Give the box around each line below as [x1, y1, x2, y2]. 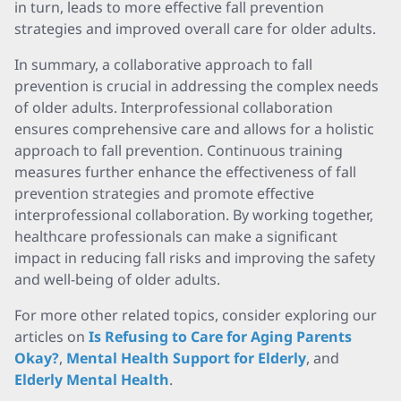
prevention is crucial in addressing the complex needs [14, 76, 379, 96]
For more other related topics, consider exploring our [14, 305, 377, 325]
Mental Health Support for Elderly [66, 348, 306, 368]
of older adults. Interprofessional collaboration [14, 98, 333, 117]
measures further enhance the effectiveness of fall [14, 162, 356, 182]
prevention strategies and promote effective [14, 183, 314, 203]
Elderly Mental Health [14, 370, 169, 389]
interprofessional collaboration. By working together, [14, 205, 373, 225]
